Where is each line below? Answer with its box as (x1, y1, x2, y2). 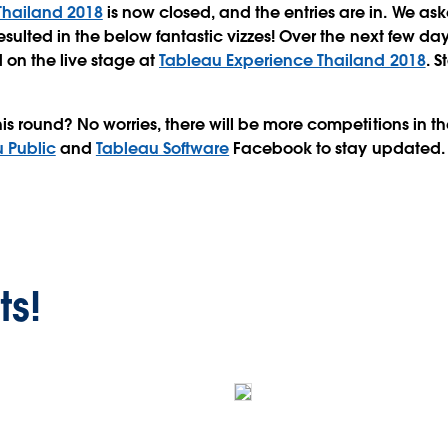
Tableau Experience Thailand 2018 (159, 50, 426, 71)
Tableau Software (95, 138, 230, 159)
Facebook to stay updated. (229, 138, 445, 159)
